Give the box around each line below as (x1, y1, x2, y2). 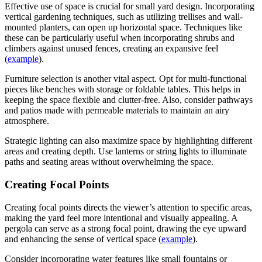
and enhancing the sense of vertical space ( (5, 233, 161, 244)
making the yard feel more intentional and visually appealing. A (5, 212, 237, 223)
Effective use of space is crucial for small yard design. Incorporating (5, 1, 254, 12)
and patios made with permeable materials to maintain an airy (5, 105, 229, 116)
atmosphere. (5, 116, 49, 126)
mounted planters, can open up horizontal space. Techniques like (5, 22, 242, 33)
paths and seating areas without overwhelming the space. (5, 157, 213, 167)
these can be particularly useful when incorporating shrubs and (5, 33, 235, 43)
